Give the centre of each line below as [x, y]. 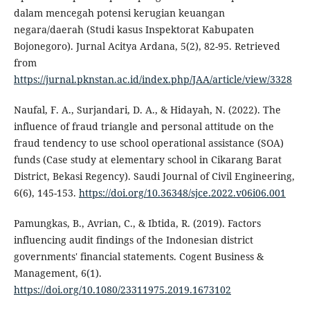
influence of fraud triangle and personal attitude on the [144, 126]
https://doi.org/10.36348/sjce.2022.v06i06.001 [182, 192]
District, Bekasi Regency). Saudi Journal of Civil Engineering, [154, 176]
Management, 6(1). [57, 273]
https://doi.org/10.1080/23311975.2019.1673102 [122, 289]
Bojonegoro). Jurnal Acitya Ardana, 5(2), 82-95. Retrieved [147, 46]
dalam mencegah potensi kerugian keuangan [119, 12]
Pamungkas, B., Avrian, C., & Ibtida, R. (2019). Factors [137, 223]
